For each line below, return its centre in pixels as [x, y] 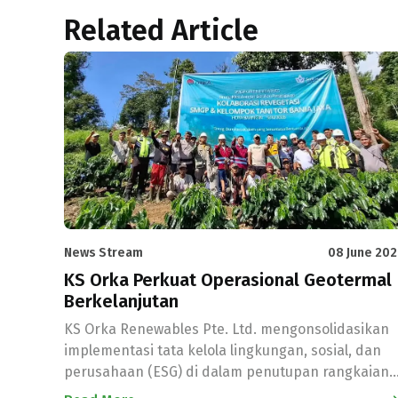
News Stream [103, 253]
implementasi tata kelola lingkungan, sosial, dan [223, 350]
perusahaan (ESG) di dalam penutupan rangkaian [227, 372]
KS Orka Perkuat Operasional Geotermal [228, 280]
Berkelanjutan [121, 301]
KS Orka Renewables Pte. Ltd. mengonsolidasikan [227, 329]
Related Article [161, 30]
